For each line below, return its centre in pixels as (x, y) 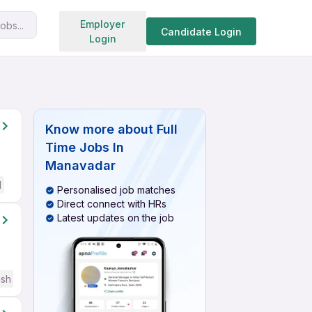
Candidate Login (201, 31)
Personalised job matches (116, 190)
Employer (103, 24)
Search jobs (140, 22)
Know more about (99, 129)
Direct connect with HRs (112, 204)
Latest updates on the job (116, 218)
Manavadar (80, 165)
